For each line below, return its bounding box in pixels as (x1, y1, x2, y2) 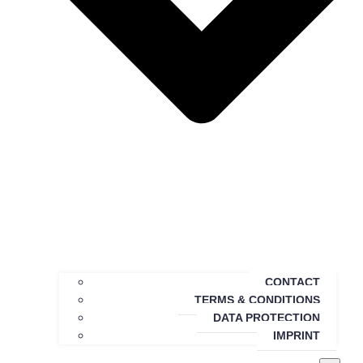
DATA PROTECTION (213, 311, 320, 325)
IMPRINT (273, 329, 320, 343)
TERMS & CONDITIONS (194, 293, 320, 307)
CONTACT (265, 275, 320, 289)
